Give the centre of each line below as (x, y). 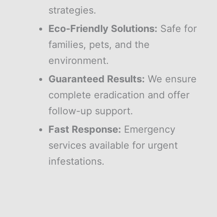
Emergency (148, 129)
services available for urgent (113, 145)
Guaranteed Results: (97, 79)
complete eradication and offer (119, 95)
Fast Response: (85, 129)
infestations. (77, 161)
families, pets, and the (99, 44)
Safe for (177, 28)
